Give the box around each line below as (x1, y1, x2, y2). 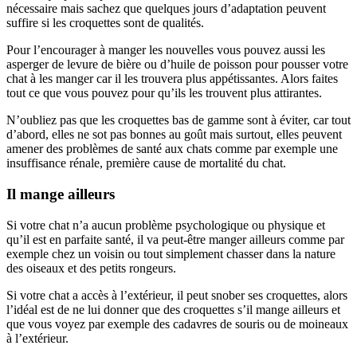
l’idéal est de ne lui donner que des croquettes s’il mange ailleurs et (6, 302, 340, 316)
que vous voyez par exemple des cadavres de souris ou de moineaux (6, 316, 348, 331)
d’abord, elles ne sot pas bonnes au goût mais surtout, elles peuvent (6, 127, 342, 142)
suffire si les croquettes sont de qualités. (6, 16, 204, 30)
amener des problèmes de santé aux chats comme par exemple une (6, 142, 338, 156)
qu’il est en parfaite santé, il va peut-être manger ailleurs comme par (6, 232, 344, 246)
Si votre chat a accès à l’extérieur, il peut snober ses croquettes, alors (6, 288, 347, 302)
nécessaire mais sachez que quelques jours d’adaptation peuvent (6, 2, 326, 16)
